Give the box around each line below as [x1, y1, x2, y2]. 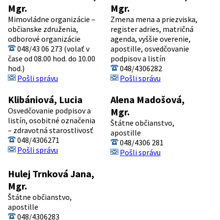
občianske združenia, [8, 24, 78, 34]
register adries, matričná [110, 24, 193, 34]
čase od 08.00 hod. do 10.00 [8, 53, 95, 63]
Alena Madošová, [110, 93, 185, 106]
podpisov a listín [110, 53, 165, 63]
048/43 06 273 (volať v [16, 43, 89, 54]
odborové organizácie [8, 33, 81, 44]
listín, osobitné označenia [8, 115, 95, 125]
